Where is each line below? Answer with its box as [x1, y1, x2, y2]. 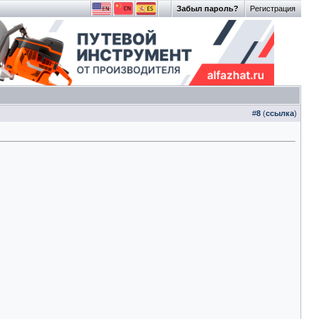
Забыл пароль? [177, 4, 239, 13]
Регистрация [250, 4, 296, 13]
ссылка [266, 109, 294, 117]
